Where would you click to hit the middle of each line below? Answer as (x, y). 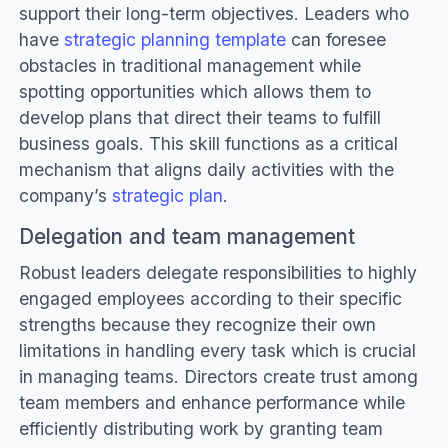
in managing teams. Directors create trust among (218, 377)
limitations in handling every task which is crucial (217, 351)
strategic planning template (174, 39)
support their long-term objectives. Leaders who (213, 13)
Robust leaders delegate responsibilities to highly (217, 273)
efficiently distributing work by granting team (200, 429)
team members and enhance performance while (211, 403)
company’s (65, 195)
